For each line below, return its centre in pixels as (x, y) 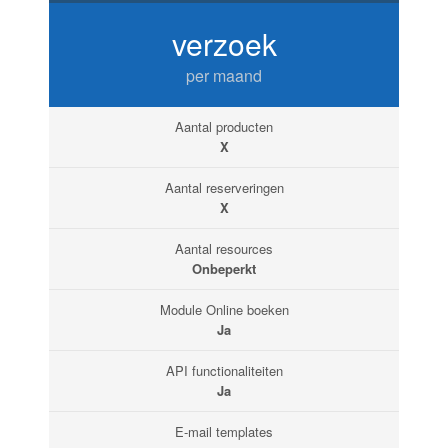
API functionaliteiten (224, 371)
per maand (224, 76)
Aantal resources (224, 249)
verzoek (224, 44)
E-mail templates (224, 432)
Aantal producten (224, 127)
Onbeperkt (224, 269)
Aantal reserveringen (224, 188)
